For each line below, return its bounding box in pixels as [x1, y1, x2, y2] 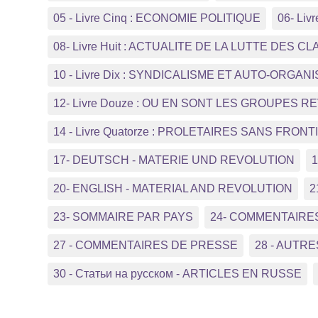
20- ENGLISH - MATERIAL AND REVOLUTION [53, 182, 293, 194]
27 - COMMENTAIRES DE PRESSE [53, 239, 238, 251]
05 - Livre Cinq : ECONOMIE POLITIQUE [53, 12, 261, 24]
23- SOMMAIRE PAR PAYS [53, 211, 194, 223]
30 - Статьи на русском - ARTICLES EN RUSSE [53, 268, 302, 280]
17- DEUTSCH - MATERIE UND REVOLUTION [53, 154, 295, 166]
